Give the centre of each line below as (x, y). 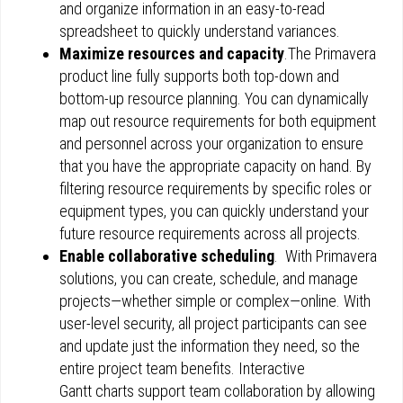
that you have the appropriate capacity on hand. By (215, 166)
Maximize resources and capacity (172, 54)
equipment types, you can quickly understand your (214, 211)
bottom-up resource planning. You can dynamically (214, 99)
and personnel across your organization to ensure (211, 143)
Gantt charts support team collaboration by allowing (217, 391)
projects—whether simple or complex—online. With (215, 301)
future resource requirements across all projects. (210, 233)
